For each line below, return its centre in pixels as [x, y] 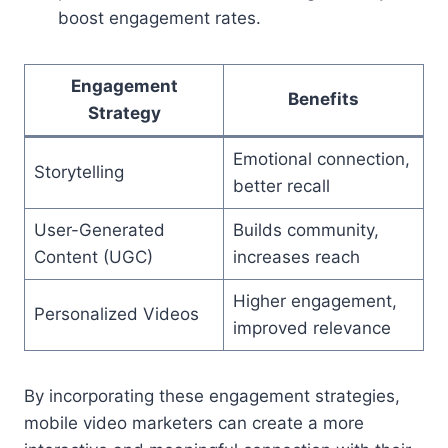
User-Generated [99, 229]
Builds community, [305, 229]
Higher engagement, [314, 300]
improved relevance [311, 327]
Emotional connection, [321, 158]
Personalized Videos [116, 313]
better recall [281, 185]
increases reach [296, 256]
